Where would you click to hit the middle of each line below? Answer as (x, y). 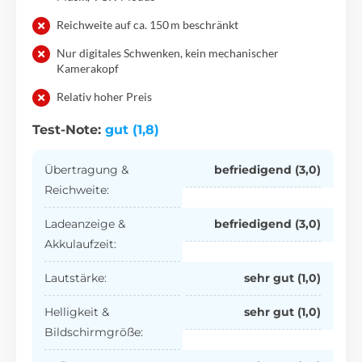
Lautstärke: (76, 278)
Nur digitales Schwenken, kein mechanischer (168, 53)
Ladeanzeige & (85, 223)
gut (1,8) (132, 129)
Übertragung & (87, 169)
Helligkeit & (77, 311)
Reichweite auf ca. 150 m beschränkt (147, 24)
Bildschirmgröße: (94, 332)
